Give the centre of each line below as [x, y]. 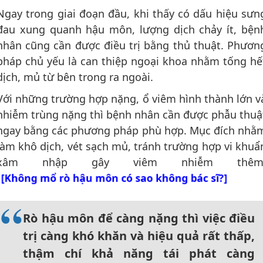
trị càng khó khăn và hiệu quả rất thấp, [139, 236]
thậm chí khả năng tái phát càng [139, 254]
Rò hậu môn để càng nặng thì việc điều [139, 218]
